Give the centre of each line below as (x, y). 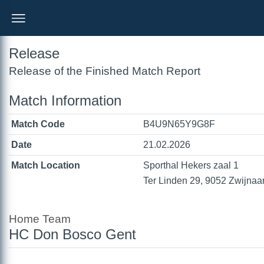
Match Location (46, 165)
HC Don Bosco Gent (72, 234)
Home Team (40, 219)
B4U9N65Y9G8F (179, 124)
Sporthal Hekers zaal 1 (191, 165)
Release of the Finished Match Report (105, 71)
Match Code (38, 124)
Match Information (65, 100)
